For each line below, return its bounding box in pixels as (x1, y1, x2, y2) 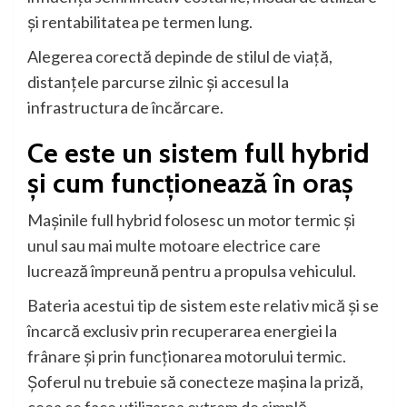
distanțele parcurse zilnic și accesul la (27, 72, 289, 93)
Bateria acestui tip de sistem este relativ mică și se (27, 295, 379, 316)
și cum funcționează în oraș (27, 166, 353, 201)
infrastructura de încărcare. (27, 97, 223, 118)
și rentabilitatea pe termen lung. (27, 12, 253, 33)
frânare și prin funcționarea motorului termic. (27, 346, 346, 367)
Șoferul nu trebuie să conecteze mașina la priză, (27, 372, 363, 392)
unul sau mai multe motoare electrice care (27, 235, 321, 256)
